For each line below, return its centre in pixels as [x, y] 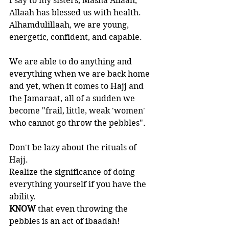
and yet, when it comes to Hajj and [77, 86]
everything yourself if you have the [79, 184]
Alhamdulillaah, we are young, [70, 25]
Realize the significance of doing [73, 172]
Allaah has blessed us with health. [76, 13]
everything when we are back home [81, 74]
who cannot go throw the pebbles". [78, 123]
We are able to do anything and [72, 62]
